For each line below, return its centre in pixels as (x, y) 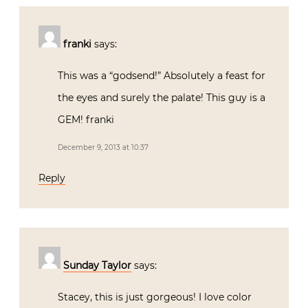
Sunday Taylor (97, 266)
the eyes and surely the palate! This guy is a (162, 98)
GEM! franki (86, 120)
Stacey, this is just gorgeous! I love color (155, 297)
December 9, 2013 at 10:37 (103, 148)
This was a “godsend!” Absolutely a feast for (162, 76)
